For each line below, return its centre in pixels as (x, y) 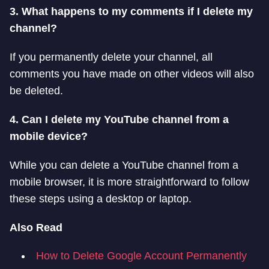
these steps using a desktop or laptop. (101, 199)
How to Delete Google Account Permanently (141, 256)
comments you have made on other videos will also (132, 74)
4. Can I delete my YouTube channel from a (119, 120)
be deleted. (36, 91)
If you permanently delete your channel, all (111, 57)
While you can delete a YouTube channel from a (124, 165)
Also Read (36, 228)
